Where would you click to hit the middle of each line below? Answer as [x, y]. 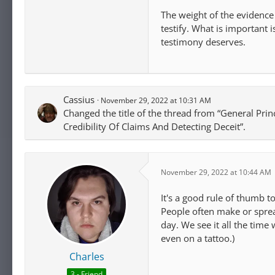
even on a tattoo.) [198, 238]
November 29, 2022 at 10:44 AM [216, 172]
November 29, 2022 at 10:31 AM [156, 100]
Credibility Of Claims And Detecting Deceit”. [154, 126]
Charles [87, 257]
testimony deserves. [203, 42]
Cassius [79, 99]
